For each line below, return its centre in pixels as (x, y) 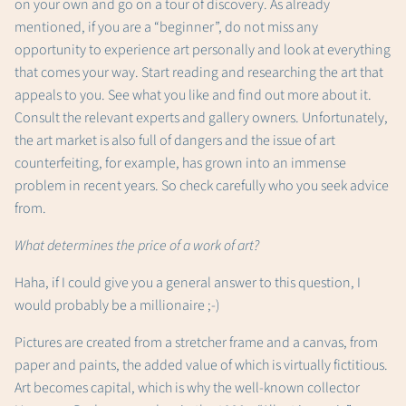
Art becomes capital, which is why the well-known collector (187, 388)
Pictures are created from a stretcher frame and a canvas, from (196, 343)
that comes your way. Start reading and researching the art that (199, 73)
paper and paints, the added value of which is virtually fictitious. (201, 366)
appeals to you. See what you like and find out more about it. (193, 96)
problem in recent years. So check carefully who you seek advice (202, 186)
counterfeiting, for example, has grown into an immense (180, 164)
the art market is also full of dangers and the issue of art (175, 141)
